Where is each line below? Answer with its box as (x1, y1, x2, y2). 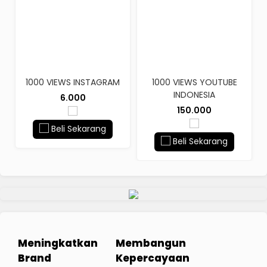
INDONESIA (173, 88, 215, 101)
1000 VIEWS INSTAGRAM (26, 76, 120, 88)
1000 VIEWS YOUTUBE (151, 76, 237, 88)
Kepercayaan (116, 250, 190, 265)
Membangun (116, 235, 186, 250)
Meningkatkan (18, 235, 98, 250)
